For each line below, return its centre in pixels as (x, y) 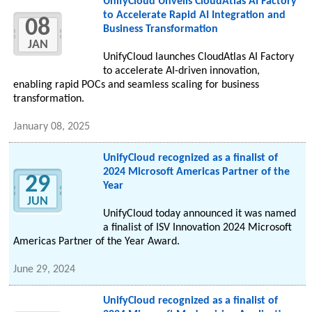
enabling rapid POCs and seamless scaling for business (136, 85)
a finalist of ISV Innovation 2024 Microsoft (197, 228)
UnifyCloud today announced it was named (199, 214)
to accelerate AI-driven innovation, (181, 71)
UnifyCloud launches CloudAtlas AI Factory (198, 57)
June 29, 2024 (45, 270)
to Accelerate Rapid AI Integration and (194, 16)
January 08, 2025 (52, 127)
